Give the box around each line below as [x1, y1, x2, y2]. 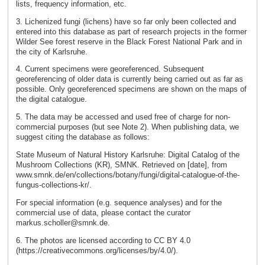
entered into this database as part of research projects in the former [15, 27, 247, 36]
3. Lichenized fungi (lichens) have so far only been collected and [15, 17, 236, 26]
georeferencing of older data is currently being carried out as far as [15, 75, 243, 84]
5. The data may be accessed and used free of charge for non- [15, 112, 230, 122]
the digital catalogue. [15, 95, 87, 104]
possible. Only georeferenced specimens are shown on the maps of [15, 85, 247, 94]
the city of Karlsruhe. [15, 47, 88, 56]
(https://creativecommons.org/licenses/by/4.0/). [15, 245, 178, 255]
